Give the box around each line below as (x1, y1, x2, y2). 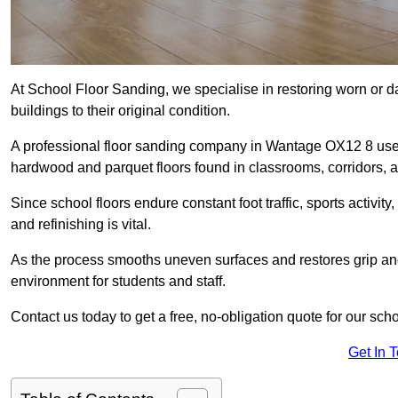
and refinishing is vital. (11, 217, 151, 233)
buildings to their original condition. (11, 103, 230, 119)
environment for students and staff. (11, 274, 226, 290)
